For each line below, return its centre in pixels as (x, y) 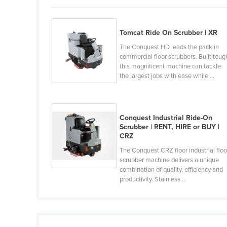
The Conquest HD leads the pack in (169, 47)
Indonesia (73, 122)
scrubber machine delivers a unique (169, 160)
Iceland (69, 90)
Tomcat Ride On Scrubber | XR (169, 33)
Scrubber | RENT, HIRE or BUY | (170, 127)
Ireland (69, 171)
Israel (66, 187)
